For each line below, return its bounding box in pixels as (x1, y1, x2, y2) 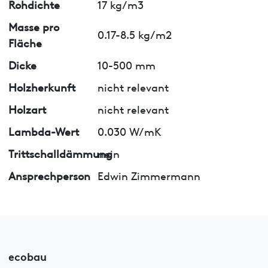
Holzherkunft (8, 78, 75, 94)
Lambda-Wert (8, 123, 79, 138)
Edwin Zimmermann (97, 167, 200, 182)
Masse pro (8, 18, 59, 33)
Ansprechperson (8, 167, 90, 182)
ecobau (8, 247, 47, 263)
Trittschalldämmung (8, 145, 112, 160)
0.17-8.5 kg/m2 (97, 26, 172, 42)
